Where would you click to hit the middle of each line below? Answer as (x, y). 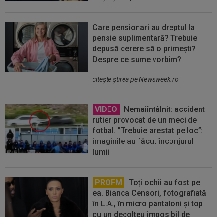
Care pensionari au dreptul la (144, 28)
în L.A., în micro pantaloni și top (148, 204)
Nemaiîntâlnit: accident (164, 109)
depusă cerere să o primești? (144, 49)
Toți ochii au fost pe (164, 183)
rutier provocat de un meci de (145, 120)
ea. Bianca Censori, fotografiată (150, 193)
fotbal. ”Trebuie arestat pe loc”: (148, 131)
